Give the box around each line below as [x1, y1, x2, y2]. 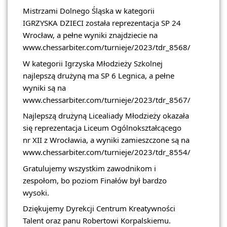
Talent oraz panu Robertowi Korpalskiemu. [23, 215, 171, 226]
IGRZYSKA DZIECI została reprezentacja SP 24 [23, 18, 181, 28]
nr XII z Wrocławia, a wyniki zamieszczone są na [23, 135, 190, 145]
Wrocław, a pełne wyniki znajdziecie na [23, 30, 158, 41]
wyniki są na [23, 82, 66, 93]
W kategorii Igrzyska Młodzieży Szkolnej [23, 58, 163, 68]
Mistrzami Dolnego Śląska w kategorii [23, 6, 155, 16]
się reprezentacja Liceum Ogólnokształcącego [23, 123, 181, 133]
